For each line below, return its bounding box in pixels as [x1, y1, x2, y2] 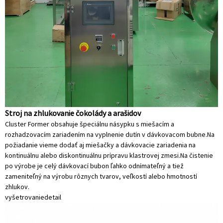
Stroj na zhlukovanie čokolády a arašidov [5, 108, 141, 118]
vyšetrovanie [5, 192, 44, 202]
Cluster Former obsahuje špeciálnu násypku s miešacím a [5, 119, 174, 128]
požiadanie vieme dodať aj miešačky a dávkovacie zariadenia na [5, 140, 196, 149]
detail [44, 192, 61, 202]
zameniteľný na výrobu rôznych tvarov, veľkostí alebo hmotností [5, 171, 197, 181]
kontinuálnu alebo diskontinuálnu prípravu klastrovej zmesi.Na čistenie [5, 150, 213, 160]
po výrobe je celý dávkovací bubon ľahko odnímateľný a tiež [5, 161, 184, 170]
